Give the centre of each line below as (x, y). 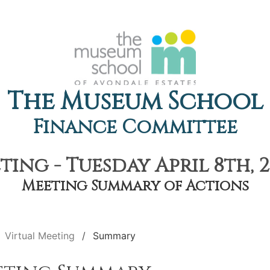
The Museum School (135, 102)
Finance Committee (135, 127)
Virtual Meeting (40, 236)
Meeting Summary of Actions (135, 186)
